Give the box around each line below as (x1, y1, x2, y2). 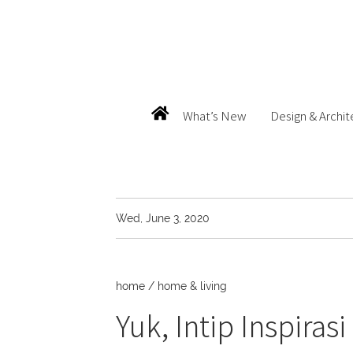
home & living (158, 279, 227, 292)
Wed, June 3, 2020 (116, 211, 210, 225)
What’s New (183, 106, 247, 124)
